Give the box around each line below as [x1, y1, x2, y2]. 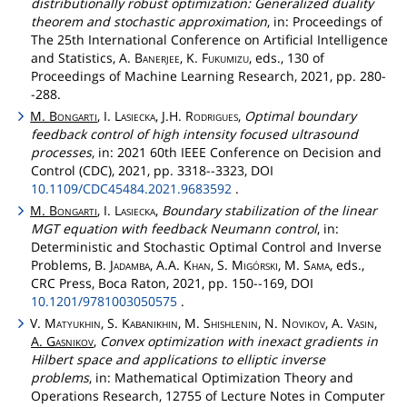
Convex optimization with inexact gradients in [100, 333, 378, 351]
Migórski [232, 255, 278, 273]
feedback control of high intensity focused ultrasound [31, 124, 358, 143]
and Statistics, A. [31, 48, 134, 66]
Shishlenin [203, 314, 259, 333]
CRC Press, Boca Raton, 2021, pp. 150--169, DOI [31, 273, 313, 292]
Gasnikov [46, 333, 94, 351]
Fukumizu [202, 48, 249, 66]
